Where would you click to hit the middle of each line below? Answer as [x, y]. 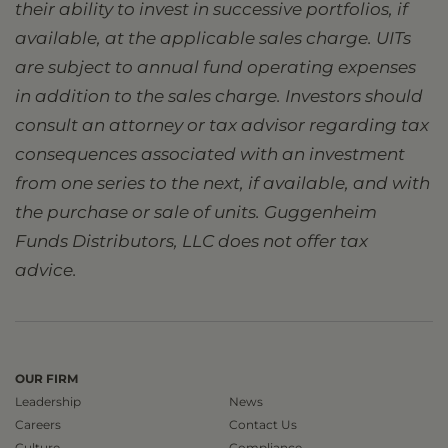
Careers [38, 424]
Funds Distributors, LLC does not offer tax [191, 241]
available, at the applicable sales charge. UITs [213, 38]
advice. [46, 270]
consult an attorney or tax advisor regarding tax [222, 125]
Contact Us [263, 424]
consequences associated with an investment [210, 154]
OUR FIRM [46, 378]
